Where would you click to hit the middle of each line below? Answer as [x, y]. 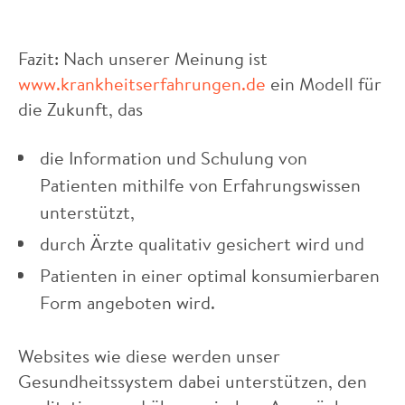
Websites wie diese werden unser [149, 355]
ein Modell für [324, 83]
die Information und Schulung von [174, 157]
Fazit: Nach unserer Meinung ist [143, 58]
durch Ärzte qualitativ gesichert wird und [202, 243]
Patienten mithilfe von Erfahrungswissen [200, 184]
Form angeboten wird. [127, 302]
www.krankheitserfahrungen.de [142, 83]
